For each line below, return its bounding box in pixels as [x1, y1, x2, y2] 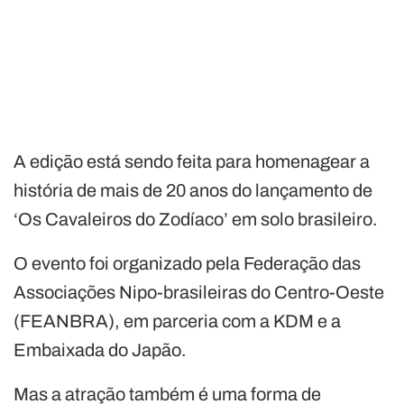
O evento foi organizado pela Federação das [14, 253, 361, 274]
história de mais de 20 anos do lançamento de [14, 180, 372, 201]
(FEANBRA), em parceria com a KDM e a [14, 311, 341, 332]
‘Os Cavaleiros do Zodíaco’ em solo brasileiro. [14, 209, 378, 230]
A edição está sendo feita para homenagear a [14, 151, 370, 172]
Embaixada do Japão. [14, 340, 187, 361]
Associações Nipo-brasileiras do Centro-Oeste [14, 282, 384, 303]
